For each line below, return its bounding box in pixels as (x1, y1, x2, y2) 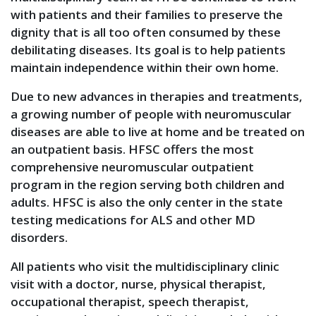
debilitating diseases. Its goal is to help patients (11, 42, 286, 58)
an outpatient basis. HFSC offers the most (11, 141, 254, 157)
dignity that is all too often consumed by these (11, 24, 281, 40)
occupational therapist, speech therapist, (11, 293, 249, 310)
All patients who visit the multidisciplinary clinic (11, 258, 279, 274)
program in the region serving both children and (11, 176, 284, 193)
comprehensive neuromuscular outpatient (11, 159, 254, 175)
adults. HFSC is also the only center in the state (11, 194, 283, 210)
